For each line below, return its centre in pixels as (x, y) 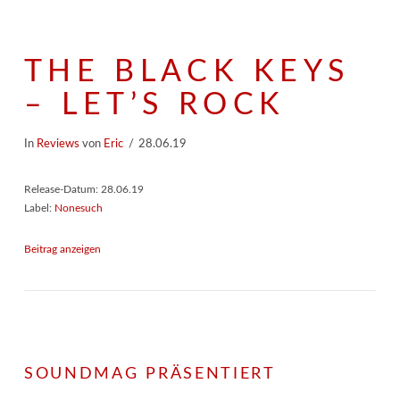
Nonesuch (78, 208)
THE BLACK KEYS (187, 72)
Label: (39, 208)
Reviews (58, 143)
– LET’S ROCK (155, 105)
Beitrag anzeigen (62, 250)
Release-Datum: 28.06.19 (83, 189)
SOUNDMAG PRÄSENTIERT (150, 375)
